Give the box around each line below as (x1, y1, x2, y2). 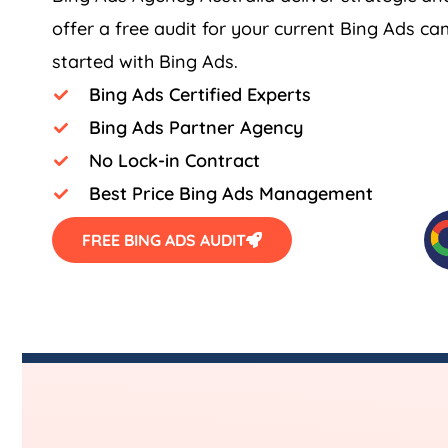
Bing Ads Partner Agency (88, 116, 303, 140)
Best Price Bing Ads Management (88, 182, 373, 206)
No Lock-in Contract (88, 149, 260, 173)
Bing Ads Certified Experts (88, 83, 311, 107)
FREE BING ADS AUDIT (82, 230, 246, 251)
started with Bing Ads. (52, 50, 238, 74)
